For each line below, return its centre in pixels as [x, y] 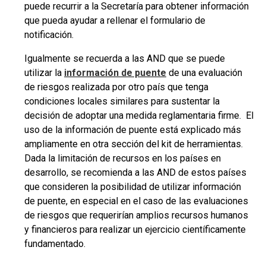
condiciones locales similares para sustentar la [122, 101]
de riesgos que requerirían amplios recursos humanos [136, 215]
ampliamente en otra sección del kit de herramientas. [135, 144]
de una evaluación [204, 73]
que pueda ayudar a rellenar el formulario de [115, 20]
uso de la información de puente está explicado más [133, 130]
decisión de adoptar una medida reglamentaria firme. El [139, 115]
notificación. [49, 35]
